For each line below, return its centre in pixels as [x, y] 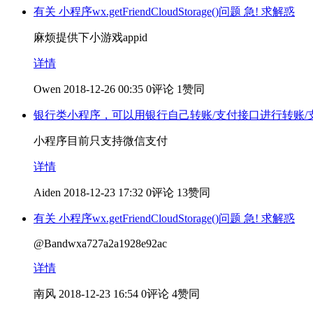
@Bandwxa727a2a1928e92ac [100, 243]
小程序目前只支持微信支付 [101, 140]
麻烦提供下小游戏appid [90, 37]
